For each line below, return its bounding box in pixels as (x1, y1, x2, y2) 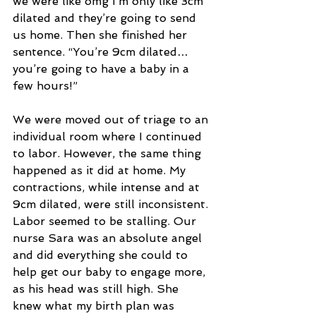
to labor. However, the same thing (13, 147, 205, 161)
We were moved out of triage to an (13, 113, 212, 127)
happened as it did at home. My (13, 164, 189, 178)
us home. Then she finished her (13, 28, 190, 42)
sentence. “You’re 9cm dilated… (13, 45, 192, 59)
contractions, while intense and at (13, 181, 203, 195)
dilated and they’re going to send (13, 11, 200, 25)
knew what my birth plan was (13, 299, 178, 313)
